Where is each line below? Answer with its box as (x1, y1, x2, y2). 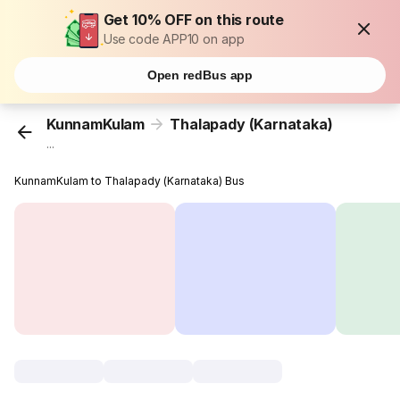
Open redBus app (146, 68, 254, 82)
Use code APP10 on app (103, 31, 245, 46)
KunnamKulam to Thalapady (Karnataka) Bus (14, 174, 246, 188)
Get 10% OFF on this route (103, 11, 285, 29)
